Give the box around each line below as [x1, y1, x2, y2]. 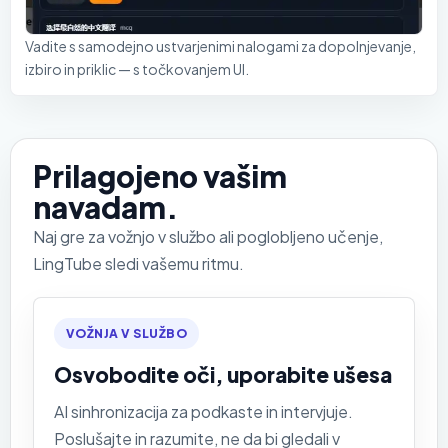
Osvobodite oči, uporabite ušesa [54, 360, 392, 388]
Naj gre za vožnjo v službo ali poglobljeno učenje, [33, 225, 383, 247]
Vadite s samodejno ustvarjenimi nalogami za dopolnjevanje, [25, 36, 416, 55]
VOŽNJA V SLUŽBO [66, 325, 188, 341]
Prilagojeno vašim [33, 156, 287, 195]
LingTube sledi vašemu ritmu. [33, 252, 244, 274]
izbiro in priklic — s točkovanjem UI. [25, 59, 249, 78]
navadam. [33, 187, 178, 226]
